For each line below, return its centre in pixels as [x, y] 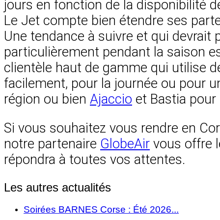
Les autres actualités [57, 188]
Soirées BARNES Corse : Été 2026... [101, 210]
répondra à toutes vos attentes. [95, 160]
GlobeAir [125, 144]
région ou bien [47, 99]
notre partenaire [52, 144]
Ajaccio [111, 99]
